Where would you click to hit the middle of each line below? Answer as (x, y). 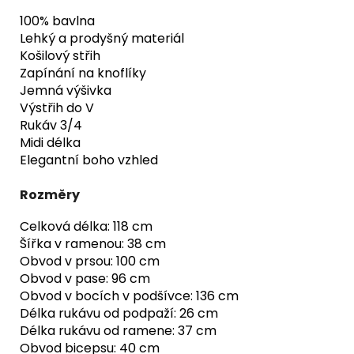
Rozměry (50, 194)
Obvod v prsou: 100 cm (90, 261)
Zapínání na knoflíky (83, 73)
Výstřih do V (57, 107)
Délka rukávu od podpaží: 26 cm (119, 313)
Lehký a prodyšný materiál (102, 38)
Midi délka (50, 142)
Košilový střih (60, 55)
